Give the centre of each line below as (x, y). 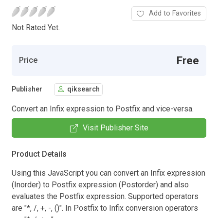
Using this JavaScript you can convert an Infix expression (109, 173)
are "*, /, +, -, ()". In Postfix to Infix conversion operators (105, 208)
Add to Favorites (175, 13)
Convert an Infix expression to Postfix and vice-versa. (103, 109)
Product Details (39, 154)
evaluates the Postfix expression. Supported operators (105, 196)
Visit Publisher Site (115, 127)
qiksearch (83, 90)
